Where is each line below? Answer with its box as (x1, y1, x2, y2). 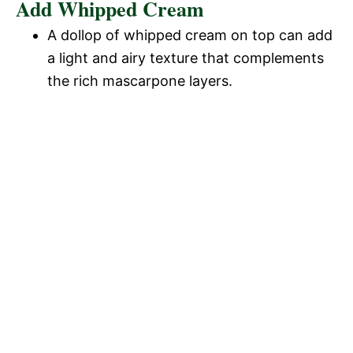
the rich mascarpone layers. (47, 72, 232, 89)
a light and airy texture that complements (47, 49, 324, 66)
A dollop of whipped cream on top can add (47, 26, 333, 43)
